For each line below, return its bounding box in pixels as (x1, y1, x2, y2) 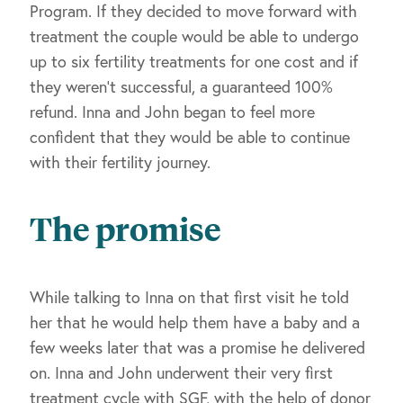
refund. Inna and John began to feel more (30, 101, 315, 123)
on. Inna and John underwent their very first (30, 362, 333, 384)
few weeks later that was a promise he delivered (30, 336, 365, 359)
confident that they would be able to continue (30, 126, 350, 148)
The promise (30, 210, 220, 250)
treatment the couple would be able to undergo (30, 25, 359, 48)
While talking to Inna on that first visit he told (30, 286, 349, 309)
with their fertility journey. (30, 151, 210, 174)
